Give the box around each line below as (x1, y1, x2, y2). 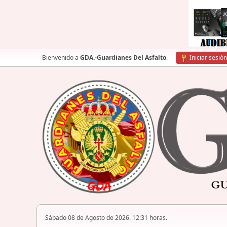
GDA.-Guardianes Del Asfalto (80, 53, 166, 62)
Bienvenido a (42, 53, 80, 62)
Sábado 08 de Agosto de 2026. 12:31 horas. (45, 213, 167, 222)
